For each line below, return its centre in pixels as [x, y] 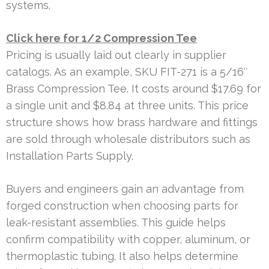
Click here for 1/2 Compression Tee [101, 38]
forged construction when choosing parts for [122, 205]
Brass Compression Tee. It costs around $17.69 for [134, 88]
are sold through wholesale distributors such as [128, 139]
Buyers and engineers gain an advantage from [125, 189]
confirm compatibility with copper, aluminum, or [128, 239]
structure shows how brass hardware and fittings [132, 122]
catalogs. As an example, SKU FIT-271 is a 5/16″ [127, 71]
